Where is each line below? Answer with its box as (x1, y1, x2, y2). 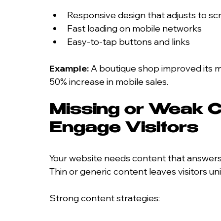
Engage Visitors (49, 121, 198, 137)
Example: (49, 62, 89, 74)
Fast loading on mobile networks (67, 22, 202, 34)
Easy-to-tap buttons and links (67, 36, 190, 47)
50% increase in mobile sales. (49, 75, 168, 87)
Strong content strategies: (49, 192, 160, 204)
